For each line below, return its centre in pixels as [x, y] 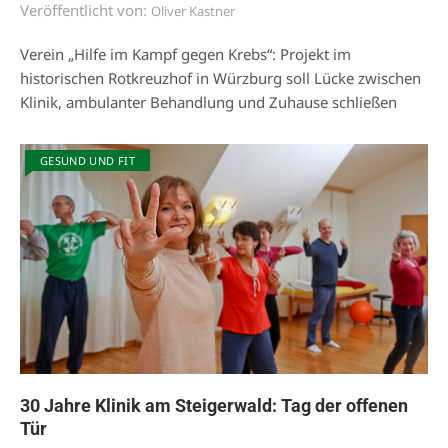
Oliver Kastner [193, 11]
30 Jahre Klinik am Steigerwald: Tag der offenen [214, 405]
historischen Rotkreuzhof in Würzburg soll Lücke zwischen [220, 78]
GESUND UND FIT [87, 161]
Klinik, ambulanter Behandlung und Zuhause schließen [208, 102]
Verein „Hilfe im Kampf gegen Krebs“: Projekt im [185, 54]
